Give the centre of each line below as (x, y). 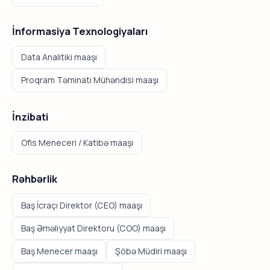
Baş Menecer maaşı (59, 251)
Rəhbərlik (35, 179)
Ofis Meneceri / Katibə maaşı (77, 142)
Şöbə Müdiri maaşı (151, 251)
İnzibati (30, 116)
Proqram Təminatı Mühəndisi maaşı (89, 80)
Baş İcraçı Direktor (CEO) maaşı (81, 205)
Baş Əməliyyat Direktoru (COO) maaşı (93, 228)
